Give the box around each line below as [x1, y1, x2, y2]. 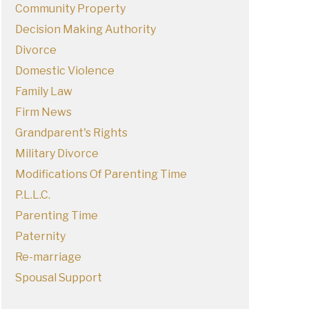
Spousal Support [14, 271, 102, 284]
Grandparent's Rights [14, 126, 128, 139]
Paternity [14, 230, 66, 243]
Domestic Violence [14, 64, 114, 77]
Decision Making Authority [14, 23, 156, 36]
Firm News [14, 106, 72, 119]
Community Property [14, 2, 126, 15]
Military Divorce [14, 147, 99, 160]
